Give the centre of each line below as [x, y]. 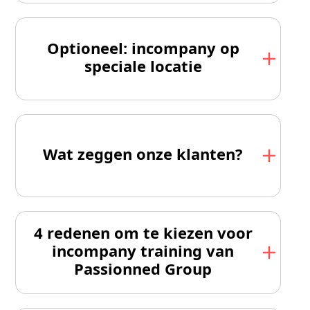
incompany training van [143, 251]
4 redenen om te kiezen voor [143, 233]
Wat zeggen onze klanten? [143, 154]
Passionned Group [143, 269]
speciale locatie [143, 66]
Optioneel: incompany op [143, 48]
